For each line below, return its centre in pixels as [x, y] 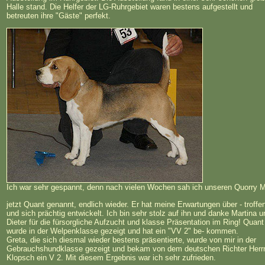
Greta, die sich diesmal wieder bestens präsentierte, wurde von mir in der [131, 240]
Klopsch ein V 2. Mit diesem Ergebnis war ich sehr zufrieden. [111, 257]
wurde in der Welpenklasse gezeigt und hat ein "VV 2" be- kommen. [122, 231]
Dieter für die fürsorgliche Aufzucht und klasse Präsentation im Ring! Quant [135, 222]
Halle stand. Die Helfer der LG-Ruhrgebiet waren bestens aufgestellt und [130, 7]
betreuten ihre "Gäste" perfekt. [59, 15]
